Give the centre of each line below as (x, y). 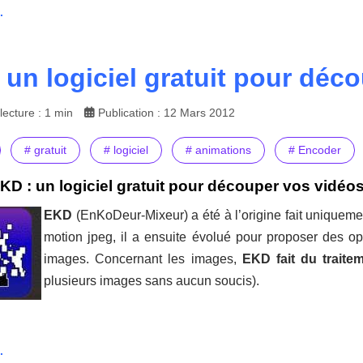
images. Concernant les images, (143, 259)
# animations (218, 150)
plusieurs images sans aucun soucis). (152, 281)
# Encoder (315, 150)
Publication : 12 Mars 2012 (167, 113)
